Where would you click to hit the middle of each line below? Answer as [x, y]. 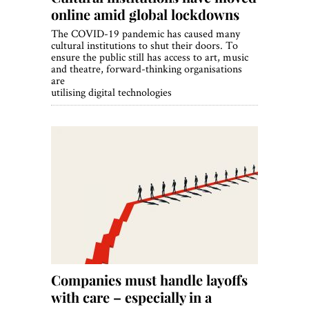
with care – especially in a [131, 297]
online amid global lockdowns [145, 14]
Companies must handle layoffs [149, 280]
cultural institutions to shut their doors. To [144, 46]
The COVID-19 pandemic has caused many [146, 34]
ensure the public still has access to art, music [150, 57]
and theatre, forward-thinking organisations [147, 69]
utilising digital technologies [111, 92]
